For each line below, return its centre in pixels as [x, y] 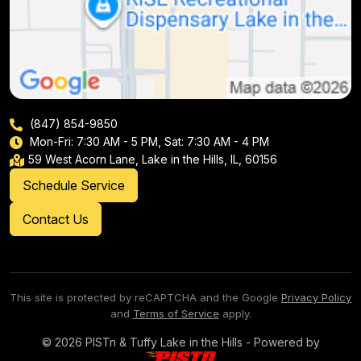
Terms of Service [176, 314]
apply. [235, 314]
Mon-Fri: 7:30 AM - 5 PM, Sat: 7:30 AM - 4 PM [148, 142]
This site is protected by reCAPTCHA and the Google [145, 298]
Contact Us [56, 220]
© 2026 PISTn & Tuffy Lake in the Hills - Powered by [180, 342]
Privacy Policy [316, 298]
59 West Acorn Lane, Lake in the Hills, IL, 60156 [153, 160]
